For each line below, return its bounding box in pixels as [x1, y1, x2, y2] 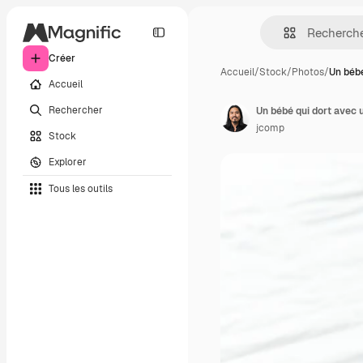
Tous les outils [49, 181, 113, 195]
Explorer [49, 155, 87, 169]
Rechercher [49, 103, 103, 117]
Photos [292, 66, 324, 79]
